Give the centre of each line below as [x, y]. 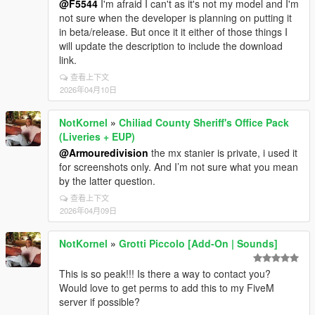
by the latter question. [107, 181]
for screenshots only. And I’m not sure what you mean [179, 167]
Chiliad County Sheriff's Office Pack [204, 123]
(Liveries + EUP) [97, 137]
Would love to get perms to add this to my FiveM [167, 288]
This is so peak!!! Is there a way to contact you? [165, 274]
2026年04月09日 [88, 211]
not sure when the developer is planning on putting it [175, 18]
